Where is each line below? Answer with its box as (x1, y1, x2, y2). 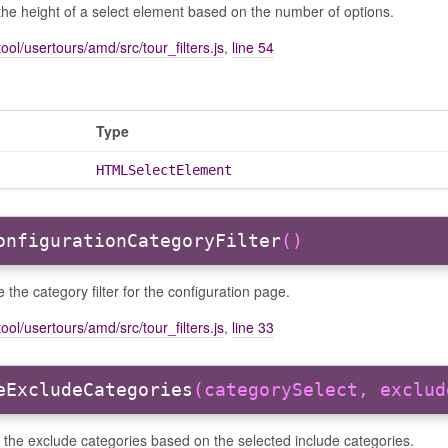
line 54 (232, 36, 274, 57)
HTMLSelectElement (96, 161, 232, 178)
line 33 (232, 316, 274, 337)
